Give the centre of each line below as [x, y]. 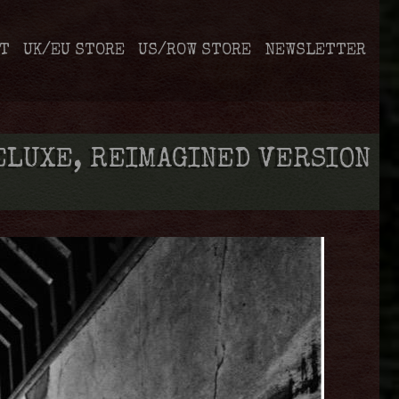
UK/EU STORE [74, 51]
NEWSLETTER [315, 51]
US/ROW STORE [195, 51]
